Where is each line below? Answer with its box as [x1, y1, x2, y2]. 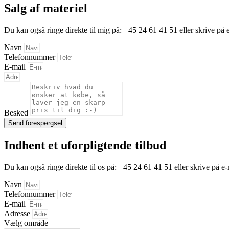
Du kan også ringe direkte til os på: [4, 162, 119, 171]
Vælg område [4, 218, 48, 227]
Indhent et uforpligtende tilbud [4, 138, 166, 152]
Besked [4, 108, 30, 117]
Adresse [4, 209, 32, 218]
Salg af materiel [4, 1, 87, 15]
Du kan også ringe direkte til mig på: [4, 25, 124, 34]
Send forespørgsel [8, 119, 62, 127]
